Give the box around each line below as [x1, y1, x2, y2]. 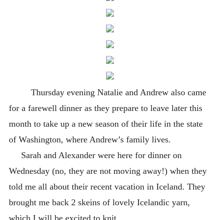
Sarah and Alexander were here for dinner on [8, 150, 182, 160]
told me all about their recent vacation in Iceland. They [8, 181, 205, 192]
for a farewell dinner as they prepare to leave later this [8, 103, 202, 113]
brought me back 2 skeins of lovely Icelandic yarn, [8, 197, 190, 207]
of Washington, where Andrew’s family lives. [8, 134, 171, 144]
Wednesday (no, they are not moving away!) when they [8, 165, 207, 176]
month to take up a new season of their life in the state [8, 118, 203, 129]
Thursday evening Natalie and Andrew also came [8, 87, 206, 97]
